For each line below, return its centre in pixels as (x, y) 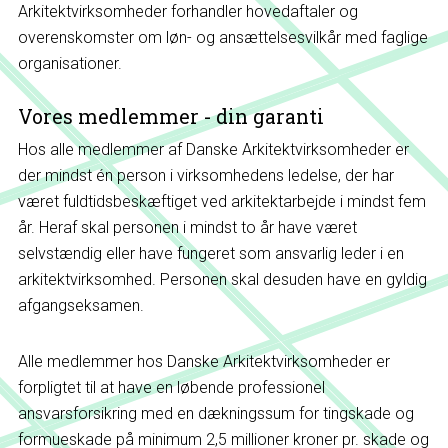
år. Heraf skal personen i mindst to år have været (187, 227)
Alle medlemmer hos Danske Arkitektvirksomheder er (203, 361)
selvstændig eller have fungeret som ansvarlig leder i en (210, 253)
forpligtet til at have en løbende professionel (171, 387)
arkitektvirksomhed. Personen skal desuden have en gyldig (222, 279)
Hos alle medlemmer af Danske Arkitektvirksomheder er (213, 149)
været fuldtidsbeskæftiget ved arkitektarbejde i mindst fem (221, 201)
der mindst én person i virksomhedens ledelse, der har (205, 175)
